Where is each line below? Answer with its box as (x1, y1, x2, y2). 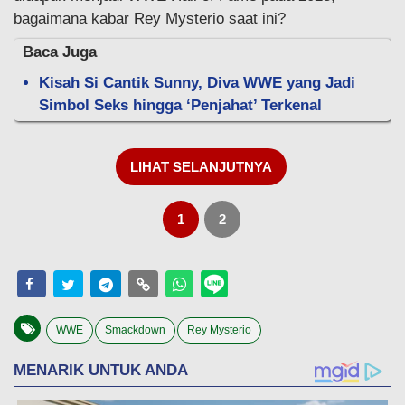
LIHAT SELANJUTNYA (130, 158, 272, 174)
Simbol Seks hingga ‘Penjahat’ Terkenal (39, 96, 322, 114)
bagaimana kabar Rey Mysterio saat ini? (14, 9, 286, 27)
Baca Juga (23, 42, 97, 61)
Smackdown (105, 323, 165, 336)
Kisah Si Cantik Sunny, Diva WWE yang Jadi (39, 73, 355, 91)
